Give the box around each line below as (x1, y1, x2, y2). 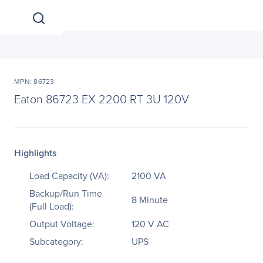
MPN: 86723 (14, 76, 55, 86)
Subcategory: (29, 235, 83, 248)
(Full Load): (29, 200, 74, 213)
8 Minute (131, 193, 168, 206)
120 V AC (131, 217, 169, 230)
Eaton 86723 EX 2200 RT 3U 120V (14, 90, 189, 107)
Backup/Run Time (29, 187, 102, 200)
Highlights (14, 146, 57, 160)
